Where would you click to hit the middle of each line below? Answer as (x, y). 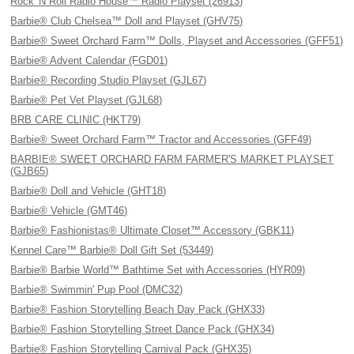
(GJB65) (30, 171)
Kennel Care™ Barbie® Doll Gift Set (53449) (112, 250)
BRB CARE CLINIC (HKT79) (76, 120)
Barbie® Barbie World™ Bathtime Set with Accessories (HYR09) (158, 270)
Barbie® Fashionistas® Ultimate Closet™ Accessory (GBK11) (153, 230)
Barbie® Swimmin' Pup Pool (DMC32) (97, 290)
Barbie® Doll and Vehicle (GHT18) (88, 191)
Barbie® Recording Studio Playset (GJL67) (109, 80)
